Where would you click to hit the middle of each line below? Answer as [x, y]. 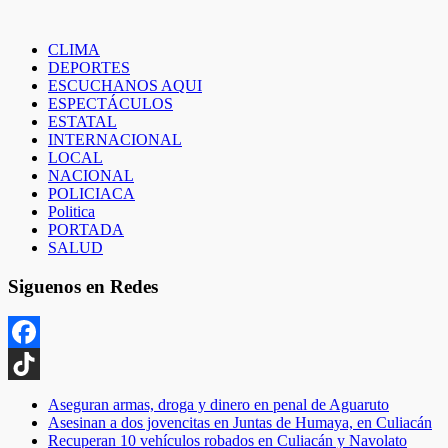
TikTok [31, 396]
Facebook [39, 364]
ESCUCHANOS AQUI [125, 85]
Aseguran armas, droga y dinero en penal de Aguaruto [218, 405]
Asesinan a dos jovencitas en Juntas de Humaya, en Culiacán [240, 423]
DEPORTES [89, 67]
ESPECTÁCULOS [110, 103]
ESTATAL [82, 121]
